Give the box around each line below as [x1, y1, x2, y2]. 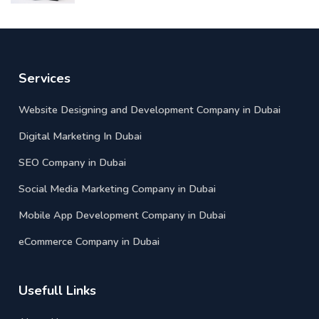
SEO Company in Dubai [19, 155, 127, 169]
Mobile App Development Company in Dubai [19, 207, 226, 222]
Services [19, 69, 71, 87]
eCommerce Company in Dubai [19, 234, 160, 249]
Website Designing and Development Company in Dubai [19, 102, 281, 117]
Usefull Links [19, 281, 97, 299]
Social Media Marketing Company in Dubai [19, 181, 216, 196]
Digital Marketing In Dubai [19, 128, 142, 143]
